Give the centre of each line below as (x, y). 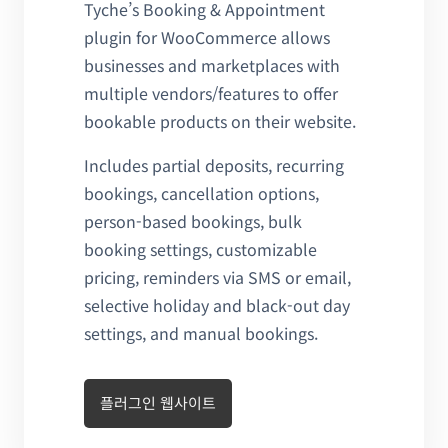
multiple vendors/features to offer (211, 92)
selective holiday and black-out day (217, 304)
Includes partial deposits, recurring (214, 164)
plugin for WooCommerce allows (207, 36)
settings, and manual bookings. (201, 332)
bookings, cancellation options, (201, 192)
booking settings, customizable (200, 248)
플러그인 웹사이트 (158, 403)
